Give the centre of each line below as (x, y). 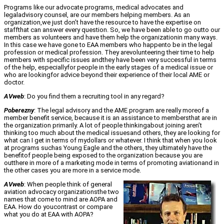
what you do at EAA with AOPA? (49, 214)
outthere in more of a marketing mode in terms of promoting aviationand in (111, 163)
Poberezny (19, 110)
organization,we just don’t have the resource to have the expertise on (102, 22)
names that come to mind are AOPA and (61, 199)
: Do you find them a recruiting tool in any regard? (94, 96)
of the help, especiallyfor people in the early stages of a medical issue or (108, 67)
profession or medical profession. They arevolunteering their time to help (109, 52)
